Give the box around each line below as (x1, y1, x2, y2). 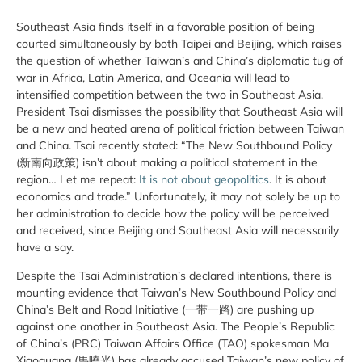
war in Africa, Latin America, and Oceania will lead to (16, 70, 290, 85)
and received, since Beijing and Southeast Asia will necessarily (16, 223, 339, 238)
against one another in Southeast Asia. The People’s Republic (16, 319, 335, 335)
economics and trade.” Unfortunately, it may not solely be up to (16, 189, 340, 204)
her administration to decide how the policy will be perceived (16, 206, 329, 221)
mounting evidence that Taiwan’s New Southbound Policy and (16, 285, 336, 301)
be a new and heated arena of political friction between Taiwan (16, 121, 344, 136)
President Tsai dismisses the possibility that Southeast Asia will (16, 104, 343, 119)
